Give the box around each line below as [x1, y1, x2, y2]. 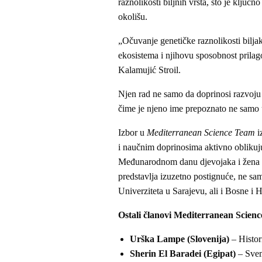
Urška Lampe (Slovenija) [130, 234, 229, 244]
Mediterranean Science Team [147, 127, 257, 138]
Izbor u [118, 127, 147, 138]
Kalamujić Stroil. [118, 65, 181, 75]
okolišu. [118, 12, 147, 22]
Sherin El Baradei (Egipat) [130, 249, 236, 259]
